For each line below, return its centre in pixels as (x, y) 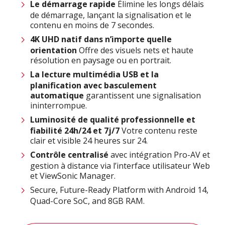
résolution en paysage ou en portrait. (101, 61)
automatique (57, 96)
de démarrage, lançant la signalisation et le (111, 15)
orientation (53, 50)
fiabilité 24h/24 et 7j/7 (76, 131)
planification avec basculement (93, 86)
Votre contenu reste (159, 131)
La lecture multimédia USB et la (94, 75)
